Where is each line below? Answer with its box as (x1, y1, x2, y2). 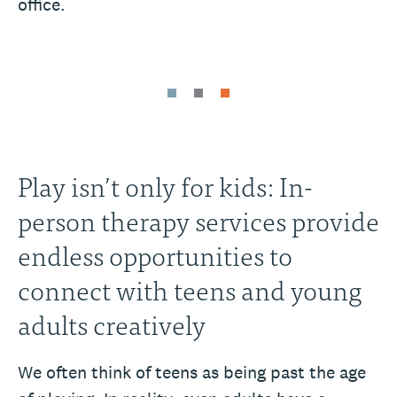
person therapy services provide (18, 198, 379, 241)
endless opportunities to (18, 232, 292, 276)
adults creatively (18, 301, 206, 345)
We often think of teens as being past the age (18, 360, 366, 384)
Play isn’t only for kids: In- (18, 163, 313, 206)
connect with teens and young (18, 267, 362, 310)
